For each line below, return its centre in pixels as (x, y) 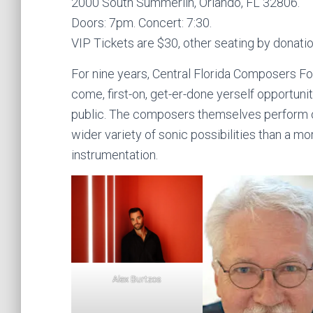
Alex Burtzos (137, 279)
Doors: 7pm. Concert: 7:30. (141, 22)
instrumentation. (115, 154)
